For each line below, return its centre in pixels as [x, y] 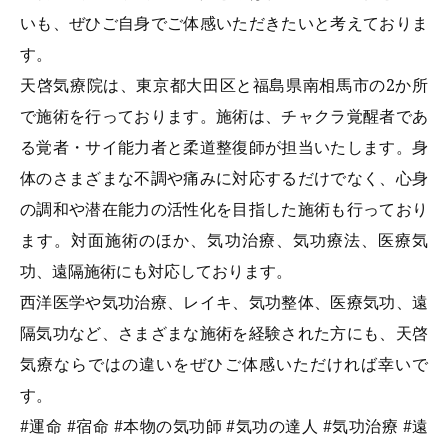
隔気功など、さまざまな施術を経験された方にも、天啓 [224, 332]
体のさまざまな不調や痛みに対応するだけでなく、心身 [224, 177]
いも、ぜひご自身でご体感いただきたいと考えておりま [224, 22]
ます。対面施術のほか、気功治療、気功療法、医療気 [224, 239]
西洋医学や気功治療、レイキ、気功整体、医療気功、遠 [224, 301]
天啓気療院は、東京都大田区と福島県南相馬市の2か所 [224, 84]
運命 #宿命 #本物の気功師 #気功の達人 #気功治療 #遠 [228, 425]
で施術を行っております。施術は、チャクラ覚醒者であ [224, 115]
